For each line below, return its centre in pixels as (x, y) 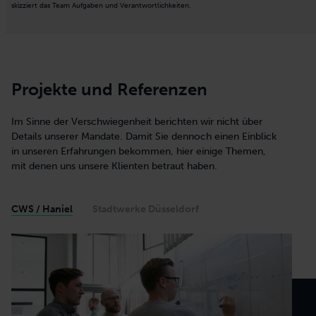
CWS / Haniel (42, 209)
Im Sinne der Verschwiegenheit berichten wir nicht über (137, 121)
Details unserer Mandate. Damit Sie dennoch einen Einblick (144, 136)
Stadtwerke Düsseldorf (146, 209)
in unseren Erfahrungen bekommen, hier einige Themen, (139, 151)
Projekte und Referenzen (109, 89)
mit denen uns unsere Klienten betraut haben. (114, 166)
